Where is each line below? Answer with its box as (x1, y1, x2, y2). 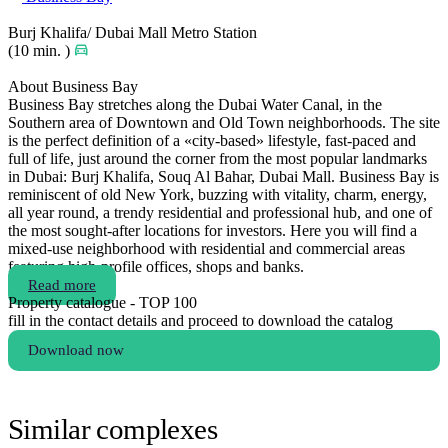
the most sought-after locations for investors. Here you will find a (8, 221, 417, 239)
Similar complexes (8, 412, 218, 445)
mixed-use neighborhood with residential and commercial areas (8, 239, 405, 257)
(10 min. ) (8, 41, 74, 59)
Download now (28, 341, 124, 358)
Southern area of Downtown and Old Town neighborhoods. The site (8, 113, 440, 131)
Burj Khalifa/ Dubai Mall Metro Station (8, 23, 257, 41)
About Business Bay (8, 77, 138, 95)
